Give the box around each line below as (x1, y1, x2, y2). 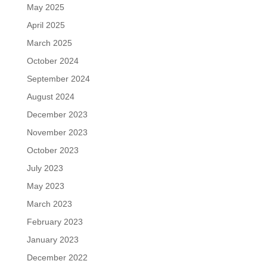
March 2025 (26, 38, 72, 48)
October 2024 (26, 56, 79, 66)
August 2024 (26, 92, 74, 101)
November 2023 (26, 128, 88, 137)
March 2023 (26, 199, 72, 209)
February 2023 (26, 217, 83, 226)
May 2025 (26, 2, 64, 12)
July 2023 (26, 163, 63, 173)
